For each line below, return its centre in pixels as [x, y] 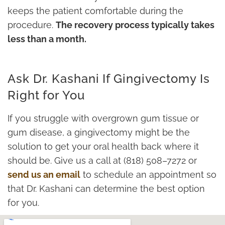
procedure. [32, 25]
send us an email [44, 175]
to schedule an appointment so [148, 175]
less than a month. [47, 39]
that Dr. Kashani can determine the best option [106, 189]
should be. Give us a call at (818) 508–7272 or [102, 161]
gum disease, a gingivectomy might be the [99, 133]
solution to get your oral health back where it [103, 147]
